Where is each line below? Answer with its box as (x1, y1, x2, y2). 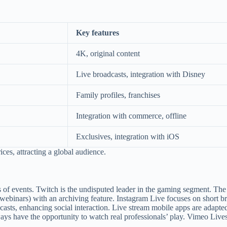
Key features (76, 28, 119, 37)
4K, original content (76, 49, 140, 58)
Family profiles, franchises (76, 90, 160, 99)
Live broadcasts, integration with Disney (76, 69, 205, 79)
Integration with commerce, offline (76, 111, 186, 120)
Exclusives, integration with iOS (76, 132, 179, 141)
